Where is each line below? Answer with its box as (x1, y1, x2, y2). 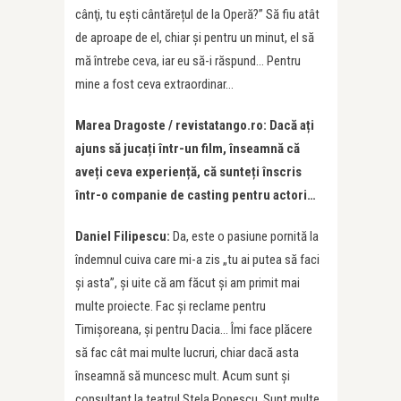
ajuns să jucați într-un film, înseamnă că (75, 141, 300, 158)
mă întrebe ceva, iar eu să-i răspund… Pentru (75, 53, 301, 70)
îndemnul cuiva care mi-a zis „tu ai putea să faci (75, 252, 320, 269)
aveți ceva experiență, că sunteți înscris (75, 164, 302, 181)
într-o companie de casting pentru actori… (75, 187, 316, 204)
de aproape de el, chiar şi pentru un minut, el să (75, 30, 314, 47)
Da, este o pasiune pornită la (173, 228, 319, 245)
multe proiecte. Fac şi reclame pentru (75, 298, 266, 315)
